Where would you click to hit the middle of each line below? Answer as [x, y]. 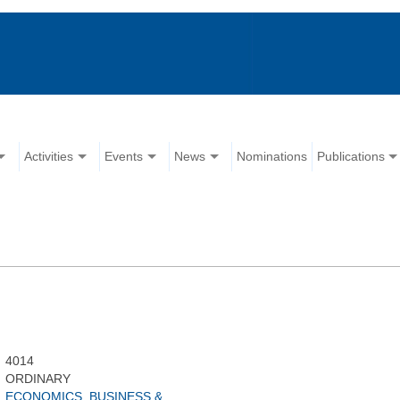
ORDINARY [37, 379]
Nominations [272, 157]
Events [124, 157]
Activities [49, 157]
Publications [351, 157]
